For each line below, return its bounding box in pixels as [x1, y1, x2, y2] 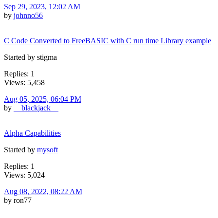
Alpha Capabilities [4, 128, 61, 137]
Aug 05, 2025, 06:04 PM [4, 94, 81, 103]
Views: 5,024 [4, 170, 45, 179]
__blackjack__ [14, 103, 58, 112]
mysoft [37, 145, 58, 154]
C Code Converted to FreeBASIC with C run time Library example [4, 36, 211, 45]
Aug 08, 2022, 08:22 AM [4, 187, 82, 196]
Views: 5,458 [4, 78, 45, 87]
